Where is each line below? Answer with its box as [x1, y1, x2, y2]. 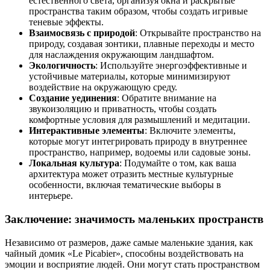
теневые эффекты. [29, 17, 104, 28]
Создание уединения [29, 93, 117, 104]
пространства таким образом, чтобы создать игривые [29, 6, 248, 17]
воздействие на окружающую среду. [29, 82, 177, 93]
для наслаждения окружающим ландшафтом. [29, 49, 214, 60]
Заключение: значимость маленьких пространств [5, 213, 263, 226]
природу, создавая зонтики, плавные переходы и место [29, 39, 254, 49]
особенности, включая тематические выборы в [29, 180, 221, 190]
